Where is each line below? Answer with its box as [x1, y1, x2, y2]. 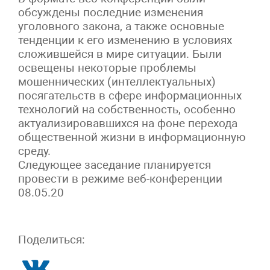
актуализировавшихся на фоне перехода [18, 116, 237, 131]
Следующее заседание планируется [18, 158, 211, 172]
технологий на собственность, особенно [18, 102, 236, 117]
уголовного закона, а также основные [18, 19, 224, 34]
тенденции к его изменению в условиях [18, 33, 232, 48]
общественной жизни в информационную [18, 130, 246, 145]
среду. [18, 144, 51, 159]
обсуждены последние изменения [18, 5, 203, 20]
